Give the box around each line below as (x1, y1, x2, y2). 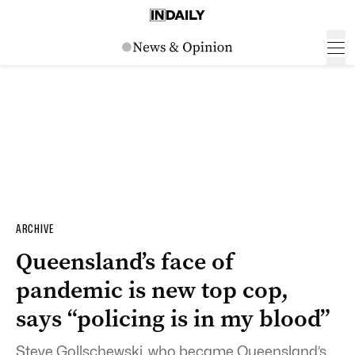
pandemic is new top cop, (16, 274, 288, 306)
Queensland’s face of (16, 246, 234, 277)
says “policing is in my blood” (16, 303, 330, 334)
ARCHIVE (16, 222, 54, 236)
